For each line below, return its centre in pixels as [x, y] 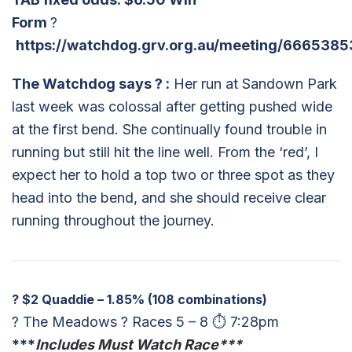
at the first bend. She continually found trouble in [169, 129]
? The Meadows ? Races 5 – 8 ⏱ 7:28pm [145, 321]
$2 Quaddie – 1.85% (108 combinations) [143, 299]
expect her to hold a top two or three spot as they [173, 174]
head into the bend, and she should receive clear [169, 197]
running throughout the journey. [113, 220]
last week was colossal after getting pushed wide [172, 106]
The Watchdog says [83, 83]
